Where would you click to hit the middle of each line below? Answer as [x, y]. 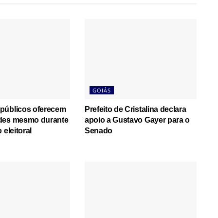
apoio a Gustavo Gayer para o [137, 120]
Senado [99, 130]
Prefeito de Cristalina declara [135, 109]
